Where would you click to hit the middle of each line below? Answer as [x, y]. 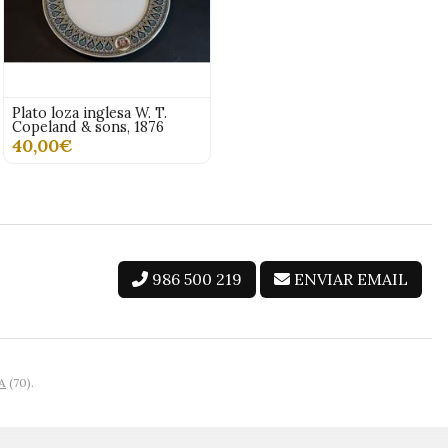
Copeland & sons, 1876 [87, 127]
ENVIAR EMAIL [351, 279]
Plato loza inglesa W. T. [89, 113]
